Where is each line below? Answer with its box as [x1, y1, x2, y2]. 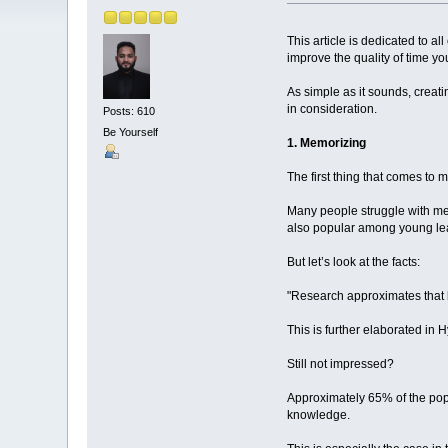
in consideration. [286, 102, 377, 117]
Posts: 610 [103, 104, 156, 117]
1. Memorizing [286, 136, 366, 151]
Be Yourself [103, 126, 159, 139]
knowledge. [286, 408, 350, 423]
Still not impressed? [286, 357, 394, 372]
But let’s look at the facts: [286, 255, 420, 270]
